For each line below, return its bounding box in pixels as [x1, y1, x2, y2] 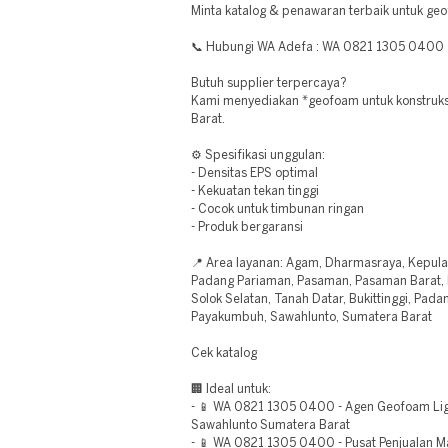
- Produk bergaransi [191, 222, 303, 233]
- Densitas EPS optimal [191, 168, 318, 179]
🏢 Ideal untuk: [191, 384, 271, 395]
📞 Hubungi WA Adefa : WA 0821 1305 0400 [191, 42, 444, 53]
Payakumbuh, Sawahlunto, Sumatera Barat [191, 312, 432, 323]
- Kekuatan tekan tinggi [191, 186, 319, 197]
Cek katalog [191, 348, 257, 359]
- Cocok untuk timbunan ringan [191, 204, 364, 215]
